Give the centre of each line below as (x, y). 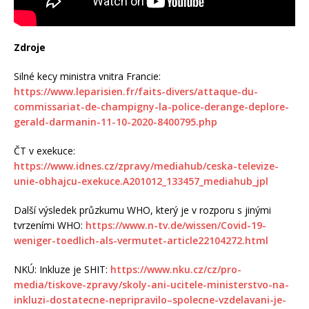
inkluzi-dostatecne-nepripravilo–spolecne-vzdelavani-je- (150, 300)
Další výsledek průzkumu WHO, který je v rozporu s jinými (142, 210)
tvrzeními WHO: (50, 226)
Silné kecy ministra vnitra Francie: (87, 77)
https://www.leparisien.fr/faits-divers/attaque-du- (136, 92)
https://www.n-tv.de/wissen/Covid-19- (176, 226)
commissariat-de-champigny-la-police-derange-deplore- (151, 107)
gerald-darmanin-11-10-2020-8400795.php (116, 122)
